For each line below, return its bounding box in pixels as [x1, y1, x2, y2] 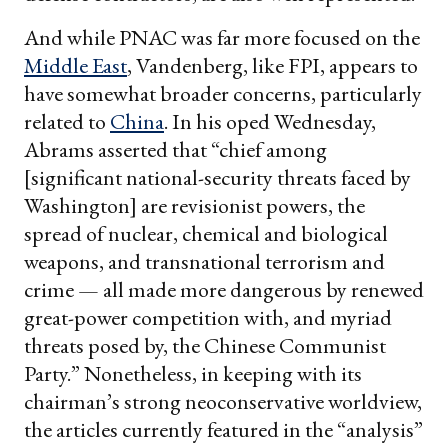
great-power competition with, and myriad [24, 302, 392, 332]
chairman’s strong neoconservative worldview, [24, 386, 422, 416]
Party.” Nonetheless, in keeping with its [24, 358, 362, 388]
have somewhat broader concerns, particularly [24, 78, 422, 108]
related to [24, 106, 110, 136]
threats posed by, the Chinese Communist [24, 330, 386, 360]
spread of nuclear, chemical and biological [24, 218, 388, 248]
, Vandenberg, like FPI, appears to [127, 50, 418, 80]
